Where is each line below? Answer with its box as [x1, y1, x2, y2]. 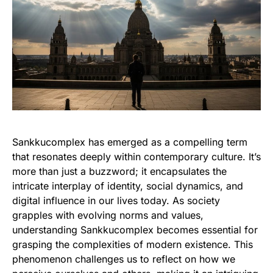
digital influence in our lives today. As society [12, 194, 220, 207]
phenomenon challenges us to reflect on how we [12, 253, 235, 265]
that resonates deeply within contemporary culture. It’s [12, 151, 261, 163]
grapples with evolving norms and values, [12, 209, 204, 221]
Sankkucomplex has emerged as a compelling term [12, 136, 247, 148]
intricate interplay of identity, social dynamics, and [12, 180, 243, 192]
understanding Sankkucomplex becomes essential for [12, 224, 258, 236]
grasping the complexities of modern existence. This [12, 238, 253, 250]
